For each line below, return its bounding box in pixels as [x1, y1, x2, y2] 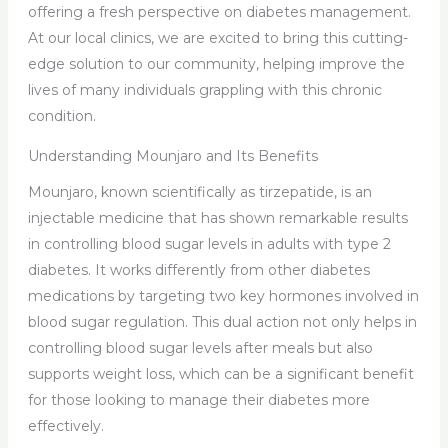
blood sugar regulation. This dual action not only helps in [27, 312, 417, 331]
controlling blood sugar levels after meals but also [27, 338, 373, 357]
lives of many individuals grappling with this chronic [27, 80, 382, 99]
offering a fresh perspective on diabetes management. [27, 2, 411, 21]
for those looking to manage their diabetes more [27, 390, 370, 409]
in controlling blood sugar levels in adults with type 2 [27, 234, 391, 253]
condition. [27, 106, 96, 125]
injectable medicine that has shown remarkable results [27, 208, 408, 227]
